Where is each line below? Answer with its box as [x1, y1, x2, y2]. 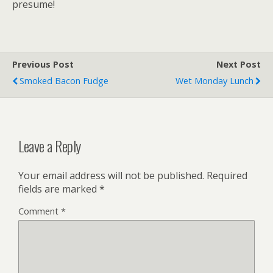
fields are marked [18, 182, 99, 196]
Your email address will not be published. [18, 168, 204, 182]
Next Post [216, 58, 261, 70]
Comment [18, 205, 61, 217]
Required [207, 168, 247, 182]
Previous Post [12, 58, 74, 70]
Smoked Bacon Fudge [19, 75, 108, 87]
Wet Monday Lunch [175, 75, 253, 87]
